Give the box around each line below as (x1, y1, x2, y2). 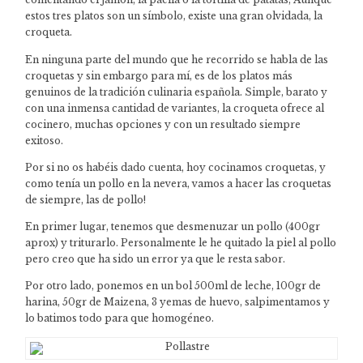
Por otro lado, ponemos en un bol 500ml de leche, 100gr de (25, 280, 322, 293)
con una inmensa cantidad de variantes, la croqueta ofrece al (25, 101, 325, 114)
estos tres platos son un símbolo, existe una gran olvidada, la (25, 10, 323, 23)
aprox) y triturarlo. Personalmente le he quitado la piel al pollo (25, 237, 337, 250)
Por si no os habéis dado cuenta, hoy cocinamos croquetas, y (25, 160, 327, 173)
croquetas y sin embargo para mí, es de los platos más (25, 69, 293, 82)
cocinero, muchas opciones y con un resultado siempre (25, 117, 301, 130)
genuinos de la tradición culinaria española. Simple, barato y (25, 85, 328, 98)
